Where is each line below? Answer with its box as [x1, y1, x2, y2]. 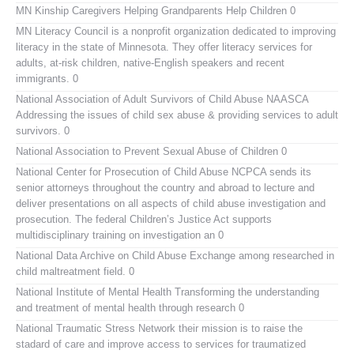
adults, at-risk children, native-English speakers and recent [16, 56, 284, 69]
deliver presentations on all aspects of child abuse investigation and [16, 197, 326, 209]
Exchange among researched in [186, 249, 334, 262]
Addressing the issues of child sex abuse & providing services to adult [16, 108, 338, 121]
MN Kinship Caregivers [16, 4, 121, 17]
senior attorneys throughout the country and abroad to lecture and [16, 181, 314, 194]
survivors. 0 [16, 124, 70, 137]
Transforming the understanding [171, 285, 319, 298]
